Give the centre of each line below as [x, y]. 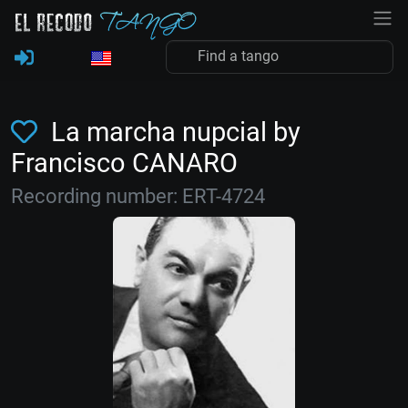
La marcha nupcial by [172, 132]
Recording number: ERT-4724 [138, 196]
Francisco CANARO [124, 163]
